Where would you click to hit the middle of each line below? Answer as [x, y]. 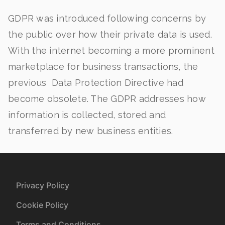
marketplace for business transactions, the [103, 67]
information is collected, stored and [87, 115]
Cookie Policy [42, 205]
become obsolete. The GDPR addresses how [107, 99]
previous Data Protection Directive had [96, 83]
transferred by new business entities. [91, 131]
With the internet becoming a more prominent [111, 50]
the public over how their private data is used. [110, 34]
